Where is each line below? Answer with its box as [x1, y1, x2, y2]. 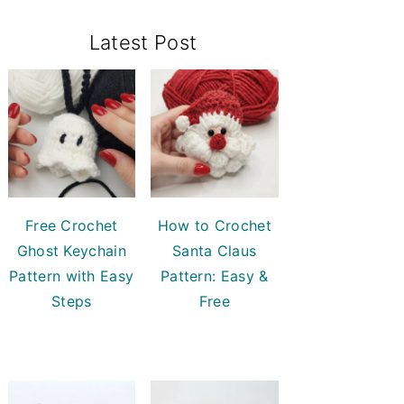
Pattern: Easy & [160, 266, 269, 285]
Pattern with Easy [9, 266, 134, 285]
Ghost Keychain [16, 241, 126, 260]
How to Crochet [157, 216, 271, 234]
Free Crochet [24, 216, 118, 234]
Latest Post [88, 31, 197, 54]
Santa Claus [172, 241, 257, 260]
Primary [6, 14, 90, 42]
